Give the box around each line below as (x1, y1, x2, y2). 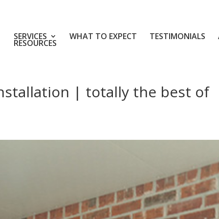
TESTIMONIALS (150, 30, 205, 42)
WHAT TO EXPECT (69, 30, 137, 42)
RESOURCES (14, 37, 57, 48)
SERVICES (14, 30, 47, 42)
